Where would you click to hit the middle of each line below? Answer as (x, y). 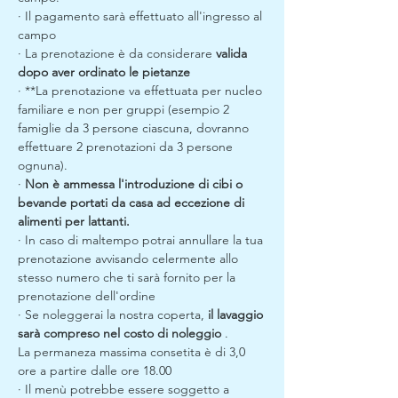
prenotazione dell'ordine (87, 296)
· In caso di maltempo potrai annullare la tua (142, 240)
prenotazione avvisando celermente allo (130, 259)
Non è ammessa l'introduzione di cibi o (135, 184)
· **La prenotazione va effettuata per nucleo (142, 91)
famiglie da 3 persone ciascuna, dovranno (135, 128)
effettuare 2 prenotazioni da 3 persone (127, 147)
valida (233, 53)
